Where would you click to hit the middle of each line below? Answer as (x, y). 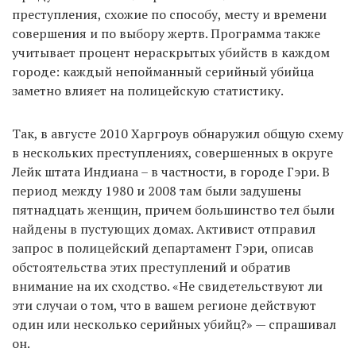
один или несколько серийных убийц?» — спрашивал (174, 325)
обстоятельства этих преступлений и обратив (151, 267)
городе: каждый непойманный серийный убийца (163, 72)
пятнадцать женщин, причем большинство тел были (173, 210)
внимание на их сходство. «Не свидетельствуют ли (167, 286)
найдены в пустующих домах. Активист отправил (164, 229)
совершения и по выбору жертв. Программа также (166, 34)
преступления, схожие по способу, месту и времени (169, 15)
